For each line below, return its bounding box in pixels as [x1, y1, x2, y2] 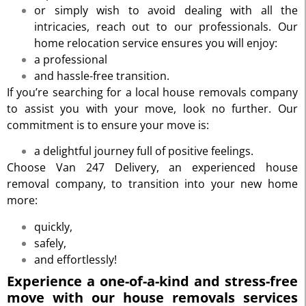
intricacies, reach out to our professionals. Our [34, 18, 298, 34]
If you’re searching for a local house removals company [7, 84, 298, 100]
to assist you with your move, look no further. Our [7, 100, 298, 116]
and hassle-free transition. [34, 68, 169, 83]
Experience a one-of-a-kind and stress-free [7, 271, 298, 290]
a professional [34, 51, 107, 67]
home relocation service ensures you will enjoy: [34, 35, 277, 51]
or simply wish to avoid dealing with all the [34, 2, 298, 18]
